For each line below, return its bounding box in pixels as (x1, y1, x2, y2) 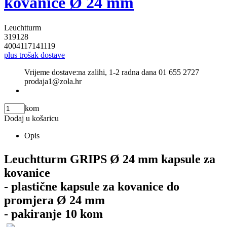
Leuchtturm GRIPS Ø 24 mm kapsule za (4, 152, 215, 166)
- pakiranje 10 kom (4, 207, 103, 220)
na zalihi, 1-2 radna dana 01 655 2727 (78, 67, 199, 77)
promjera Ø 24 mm (4, 193, 105, 207)
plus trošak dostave (4, 50, 65, 59)
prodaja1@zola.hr (24, 77, 82, 86)
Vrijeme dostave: (24, 67, 78, 77)
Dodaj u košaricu (4, 113, 59, 123)
